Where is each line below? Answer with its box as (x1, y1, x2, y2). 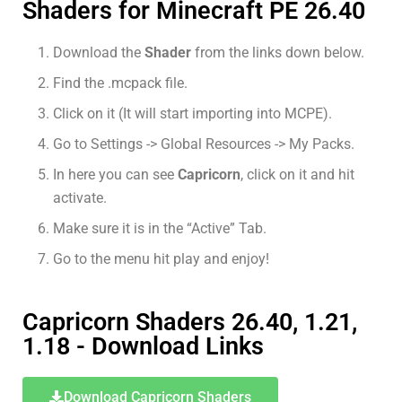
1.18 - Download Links (22, 331, 264, 361)
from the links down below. (191, 43, 365, 61)
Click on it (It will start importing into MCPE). (53, 104, 333, 122)
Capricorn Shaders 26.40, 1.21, (22, 307, 357, 336)
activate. (53, 188, 108, 206)
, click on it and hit (240, 165, 355, 183)
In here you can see (53, 165, 179, 183)
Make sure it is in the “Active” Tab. (53, 219, 267, 237)
